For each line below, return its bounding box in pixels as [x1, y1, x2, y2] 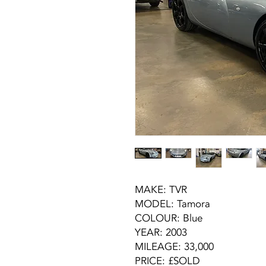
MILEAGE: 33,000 [135, 240, 214, 254]
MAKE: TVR [135, 183, 187, 197]
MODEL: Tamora [135, 197, 210, 211]
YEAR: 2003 [135, 226, 187, 239]
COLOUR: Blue [135, 211, 202, 225]
